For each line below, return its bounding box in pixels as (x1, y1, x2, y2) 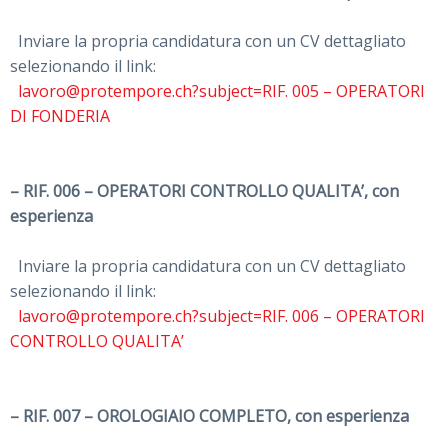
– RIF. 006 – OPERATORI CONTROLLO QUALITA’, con (10, 180, 399, 203)
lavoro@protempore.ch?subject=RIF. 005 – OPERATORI (10, 80, 425, 103)
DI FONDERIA (10, 105, 110, 128)
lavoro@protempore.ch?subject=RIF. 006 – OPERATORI (18, 305, 425, 328)
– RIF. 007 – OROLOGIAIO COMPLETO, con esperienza (10, 405, 409, 428)
